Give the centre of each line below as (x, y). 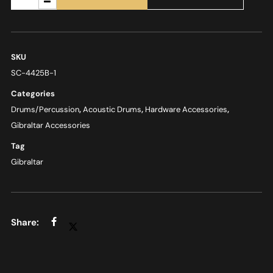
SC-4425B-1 (33, 73)
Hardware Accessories (186, 109)
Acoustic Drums (112, 109)
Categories (33, 93)
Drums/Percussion (45, 109)
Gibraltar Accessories (50, 125)
